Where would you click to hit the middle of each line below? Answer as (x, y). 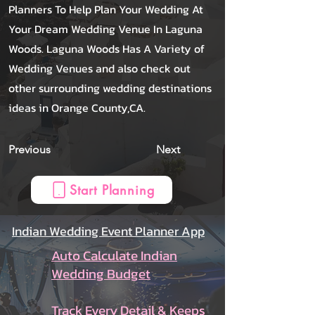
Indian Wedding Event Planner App (108, 231)
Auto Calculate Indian (114, 256)
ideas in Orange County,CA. (77, 108)
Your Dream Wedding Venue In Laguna (105, 29)
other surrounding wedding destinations (110, 88)
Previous (30, 149)
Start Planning (112, 190)
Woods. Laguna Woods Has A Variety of (107, 49)
